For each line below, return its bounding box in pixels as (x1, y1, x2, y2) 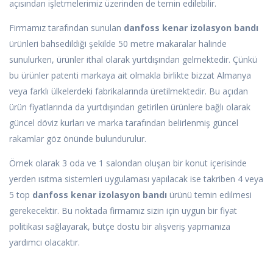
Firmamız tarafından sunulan (9, 22, 124, 34)
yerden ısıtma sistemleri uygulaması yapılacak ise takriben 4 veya (9, 173, 263, 185)
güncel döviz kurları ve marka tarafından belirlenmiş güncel (9, 117, 238, 129)
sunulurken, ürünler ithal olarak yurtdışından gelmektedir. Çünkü (9, 54, 257, 66)
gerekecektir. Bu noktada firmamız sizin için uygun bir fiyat (9, 205, 237, 217)
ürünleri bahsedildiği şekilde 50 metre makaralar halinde (9, 38, 227, 50)
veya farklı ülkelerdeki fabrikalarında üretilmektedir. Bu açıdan (9, 85, 248, 97)
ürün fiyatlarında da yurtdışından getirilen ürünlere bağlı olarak (9, 101, 250, 113)
